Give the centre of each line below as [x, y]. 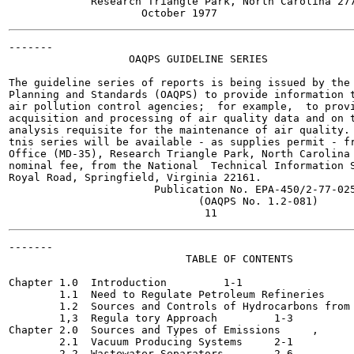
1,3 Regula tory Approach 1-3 [113, 318]
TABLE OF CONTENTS [151, 259]
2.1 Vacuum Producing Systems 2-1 [129, 342]
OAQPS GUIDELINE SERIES [138, 59]
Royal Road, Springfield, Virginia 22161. [135, 177]
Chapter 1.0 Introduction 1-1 [88, 282]
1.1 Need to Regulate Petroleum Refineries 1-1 [167, 294]
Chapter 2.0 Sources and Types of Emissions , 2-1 [145, 330]
